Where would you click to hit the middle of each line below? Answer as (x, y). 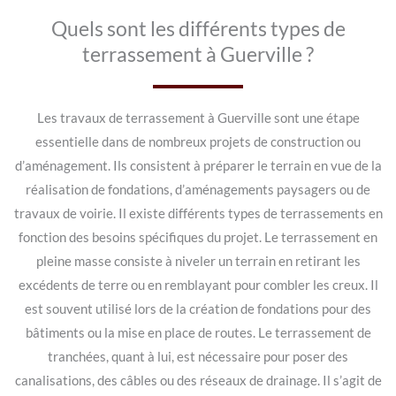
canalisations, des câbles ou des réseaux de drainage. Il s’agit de (198, 381)
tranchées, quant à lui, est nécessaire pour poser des (198, 357)
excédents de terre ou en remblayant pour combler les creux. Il (198, 286)
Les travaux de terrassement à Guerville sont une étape (198, 118)
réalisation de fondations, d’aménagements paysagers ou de (198, 190)
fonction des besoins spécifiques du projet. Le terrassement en (198, 238)
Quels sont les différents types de (198, 29)
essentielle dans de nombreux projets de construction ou (198, 142)
